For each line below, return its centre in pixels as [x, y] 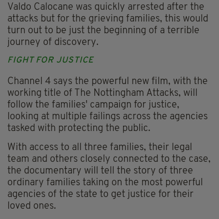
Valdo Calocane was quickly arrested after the [106, 8]
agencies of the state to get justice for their [100, 195]
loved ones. [32, 207]
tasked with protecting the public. [79, 129]
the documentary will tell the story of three [100, 171]
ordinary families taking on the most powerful [105, 183]
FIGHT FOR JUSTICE [50, 61]
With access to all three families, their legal [100, 148]
